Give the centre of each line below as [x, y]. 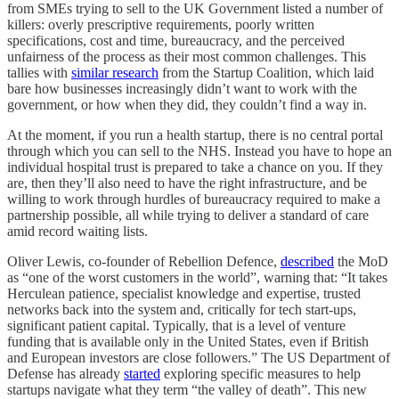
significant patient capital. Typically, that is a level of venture [176, 325]
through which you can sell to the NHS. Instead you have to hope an [199, 151]
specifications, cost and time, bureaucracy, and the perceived [176, 40]
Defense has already [65, 373]
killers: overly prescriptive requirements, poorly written [161, 24]
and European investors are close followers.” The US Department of [199, 357]
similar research [115, 72]
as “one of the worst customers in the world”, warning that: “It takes [197, 277]
